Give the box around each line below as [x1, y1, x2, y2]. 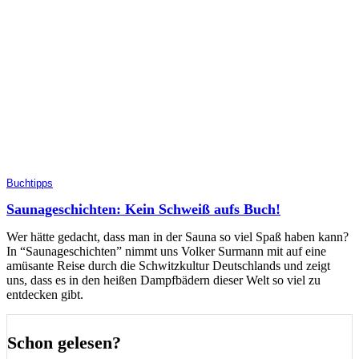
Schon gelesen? [7, 332, 121, 353]
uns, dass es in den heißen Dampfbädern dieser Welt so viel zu [6, 272, 321, 287]
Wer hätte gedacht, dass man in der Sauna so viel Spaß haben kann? [6, 229, 349, 244]
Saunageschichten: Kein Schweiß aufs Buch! [6, 200, 280, 217]
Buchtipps [6, 177, 53, 189]
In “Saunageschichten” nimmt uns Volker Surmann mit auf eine [6, 244, 326, 258]
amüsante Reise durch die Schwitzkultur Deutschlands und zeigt [6, 258, 330, 272]
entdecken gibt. [6, 287, 83, 301]
